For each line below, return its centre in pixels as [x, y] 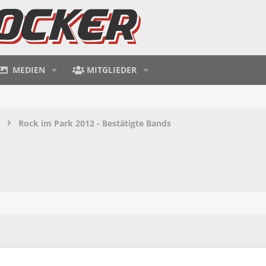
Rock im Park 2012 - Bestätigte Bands [95, 123]
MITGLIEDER [112, 69]
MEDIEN [29, 69]
